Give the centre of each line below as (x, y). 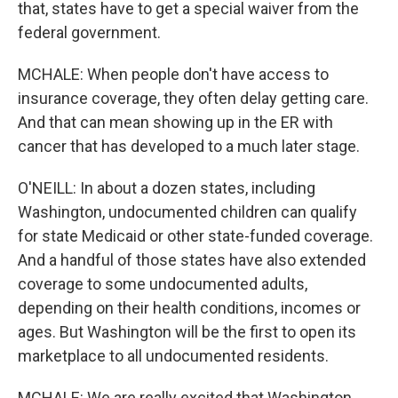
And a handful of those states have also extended (192, 260)
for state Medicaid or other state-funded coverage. (195, 236)
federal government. (89, 32)
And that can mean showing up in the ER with (175, 122)
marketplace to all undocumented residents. (173, 356)
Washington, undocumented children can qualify (187, 212)
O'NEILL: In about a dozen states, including (167, 188)
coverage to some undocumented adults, (163, 284)
